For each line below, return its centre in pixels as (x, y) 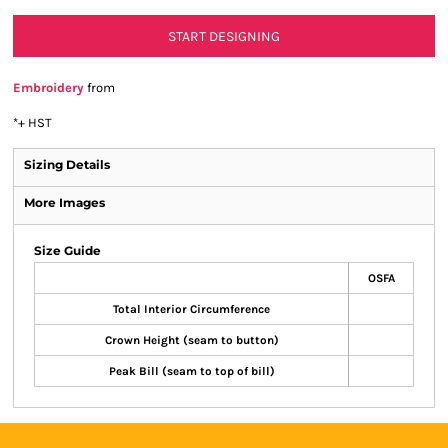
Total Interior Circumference (191, 309)
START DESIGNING (224, 37)
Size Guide (67, 250)
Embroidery (48, 87)
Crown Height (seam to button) (191, 340)
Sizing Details (67, 164)
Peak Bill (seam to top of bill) (191, 371)
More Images (64, 202)
